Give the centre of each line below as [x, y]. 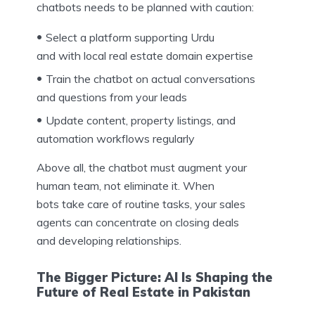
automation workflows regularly [116, 139]
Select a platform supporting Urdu [130, 38]
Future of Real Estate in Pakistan [143, 292]
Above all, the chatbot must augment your [142, 168]
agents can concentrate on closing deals [138, 223]
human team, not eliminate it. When [126, 186]
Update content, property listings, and [141, 121]
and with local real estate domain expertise [145, 56]
